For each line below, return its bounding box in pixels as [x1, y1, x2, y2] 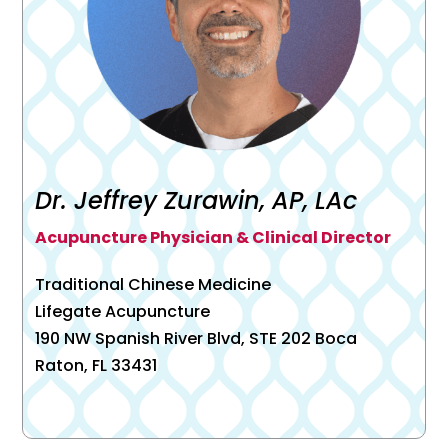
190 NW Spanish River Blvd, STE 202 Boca [35, 327, 358, 351]
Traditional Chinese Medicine [35, 273, 272, 297]
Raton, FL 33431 [35, 354, 158, 378]
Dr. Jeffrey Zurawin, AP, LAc [35, 184, 358, 218]
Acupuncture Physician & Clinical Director [35, 226, 392, 250]
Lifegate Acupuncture [35, 300, 211, 324]
